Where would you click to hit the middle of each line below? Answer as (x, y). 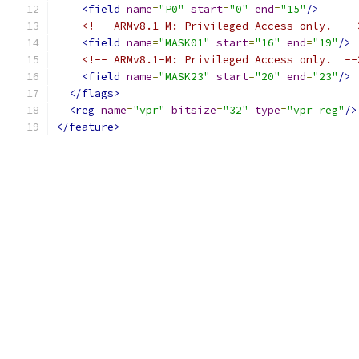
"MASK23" (184, 77)
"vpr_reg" (316, 110)
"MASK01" (184, 43)
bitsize (194, 110)
